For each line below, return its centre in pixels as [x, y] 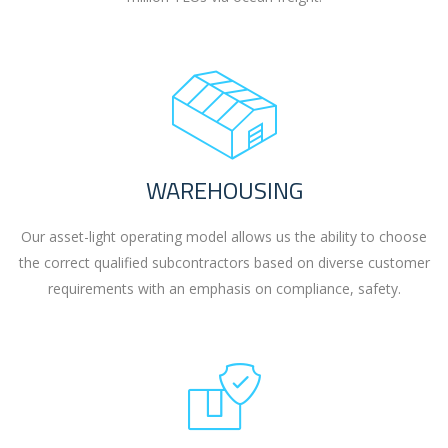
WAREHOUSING [224, 190]
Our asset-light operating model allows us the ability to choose [224, 236]
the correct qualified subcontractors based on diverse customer [224, 262]
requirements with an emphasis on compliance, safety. [224, 288]
